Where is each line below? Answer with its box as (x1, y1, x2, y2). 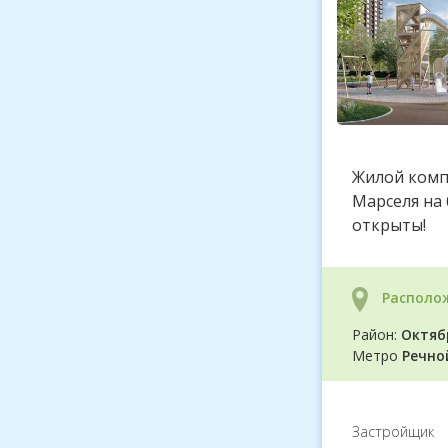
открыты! (352, 214, 426, 236)
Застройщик (352, 422, 434, 441)
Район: (352, 325, 401, 344)
